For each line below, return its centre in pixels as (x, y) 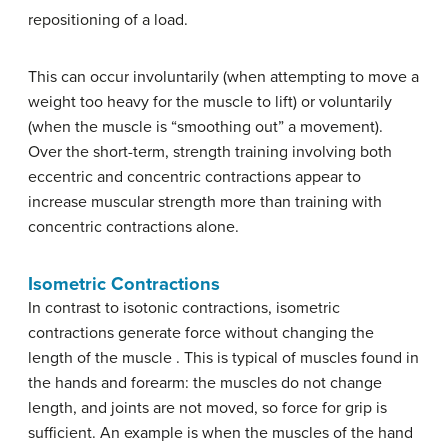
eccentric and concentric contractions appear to (194, 177)
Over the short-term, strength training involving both (210, 152)
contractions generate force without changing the (201, 333)
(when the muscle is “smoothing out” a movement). (205, 127)
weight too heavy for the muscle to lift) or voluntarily (210, 102)
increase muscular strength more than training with (205, 202)
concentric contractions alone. (133, 227)
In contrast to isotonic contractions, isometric (184, 308)
